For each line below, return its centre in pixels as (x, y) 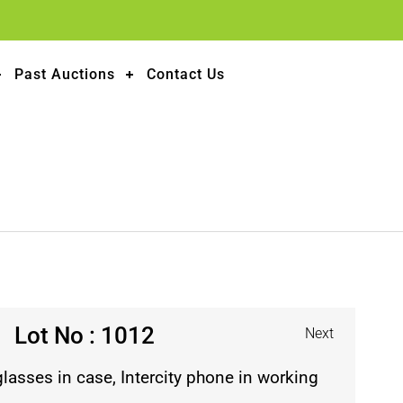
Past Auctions (65, 74)
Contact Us (186, 74)
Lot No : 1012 (84, 336)
